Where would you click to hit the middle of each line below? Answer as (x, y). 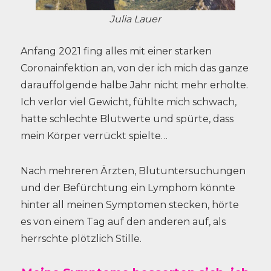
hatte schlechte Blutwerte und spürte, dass (127, 119)
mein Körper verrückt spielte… (94, 136)
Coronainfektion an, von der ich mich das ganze (134, 68)
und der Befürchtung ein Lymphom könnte (128, 188)
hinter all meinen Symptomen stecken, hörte (129, 205)
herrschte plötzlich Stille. (81, 239)
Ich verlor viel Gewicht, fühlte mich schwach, (128, 102)
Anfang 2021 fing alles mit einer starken (116, 51)
